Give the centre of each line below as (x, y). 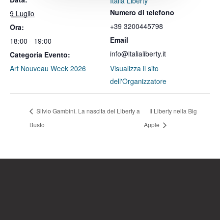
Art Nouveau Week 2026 (48, 68)
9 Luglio (22, 13)
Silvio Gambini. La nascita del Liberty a (87, 110)
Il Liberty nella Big (173, 110)
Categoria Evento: (40, 55)
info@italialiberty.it (138, 54)
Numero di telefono (142, 12)
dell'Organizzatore (138, 81)
